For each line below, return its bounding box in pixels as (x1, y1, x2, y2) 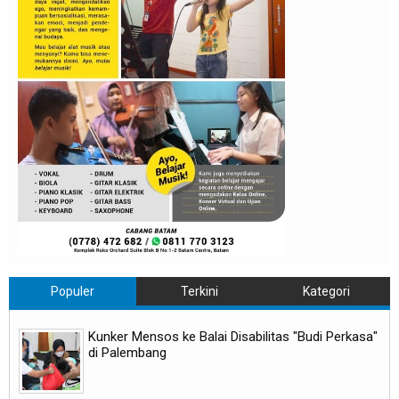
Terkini (180, 283, 218, 298)
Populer (50, 283, 94, 298)
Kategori (302, 283, 350, 298)
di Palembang (88, 344, 167, 361)
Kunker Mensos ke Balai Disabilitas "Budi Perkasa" (88, 328, 378, 345)
